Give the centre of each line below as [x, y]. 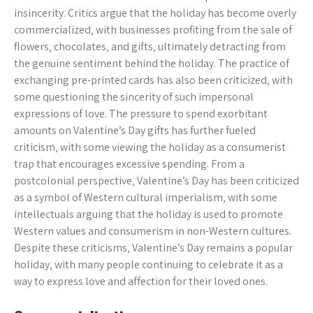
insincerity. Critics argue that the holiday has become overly [155, 13]
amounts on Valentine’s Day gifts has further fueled [135, 130]
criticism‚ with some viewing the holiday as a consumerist [150, 147]
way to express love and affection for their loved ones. [141, 281]
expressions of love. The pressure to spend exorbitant [141, 114]
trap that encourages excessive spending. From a [129, 164]
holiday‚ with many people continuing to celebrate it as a [148, 264]
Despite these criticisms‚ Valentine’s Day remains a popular [153, 248]
